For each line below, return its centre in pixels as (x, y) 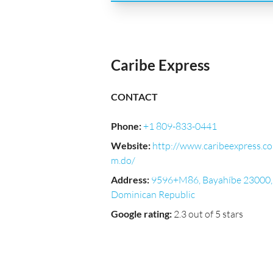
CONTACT (134, 97)
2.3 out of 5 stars (208, 214)
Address (129, 179)
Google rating (140, 214)
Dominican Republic (153, 194)
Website (129, 145)
